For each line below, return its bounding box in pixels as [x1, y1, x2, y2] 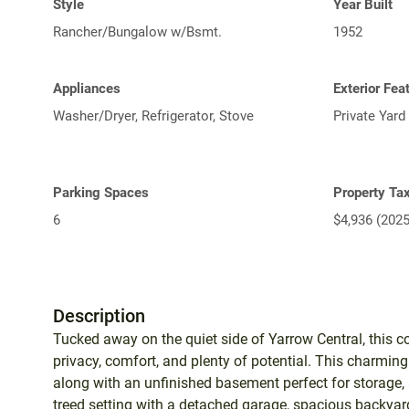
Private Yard [333, 107, 405, 124]
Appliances [53, 79, 121, 97]
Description [53, 304, 145, 327]
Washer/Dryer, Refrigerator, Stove [53, 107, 254, 124]
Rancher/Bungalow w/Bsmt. [53, 23, 222, 40]
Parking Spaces [53, 184, 149, 201]
